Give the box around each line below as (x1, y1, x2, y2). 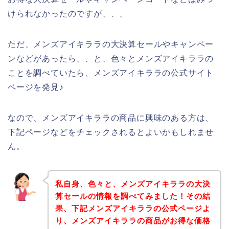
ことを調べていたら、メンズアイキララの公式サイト (8, 68, 214, 78)
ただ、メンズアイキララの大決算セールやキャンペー (8, 40, 214, 49)
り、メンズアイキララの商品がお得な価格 (55, 216, 211, 225)
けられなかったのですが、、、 (8, 9, 128, 18)
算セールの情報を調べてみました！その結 (55, 191, 211, 200)
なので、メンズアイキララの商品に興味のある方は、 (8, 113, 214, 123)
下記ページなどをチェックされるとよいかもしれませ (8, 128, 214, 137)
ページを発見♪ (8, 83, 64, 92)
